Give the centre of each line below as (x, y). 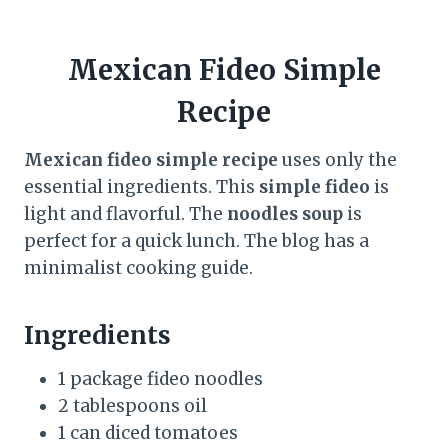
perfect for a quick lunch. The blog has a (196, 240)
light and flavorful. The (125, 213)
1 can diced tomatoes (148, 432)
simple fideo (314, 186)
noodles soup (285, 213)
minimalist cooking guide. (138, 267)
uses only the (337, 159)
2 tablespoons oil (132, 405)
